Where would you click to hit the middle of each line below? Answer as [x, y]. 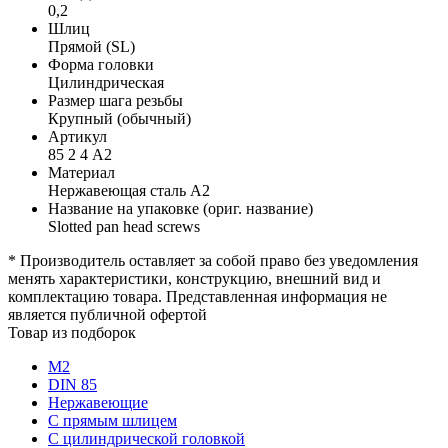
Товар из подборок [72, 332]
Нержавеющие [98, 402]
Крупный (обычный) [119, 118]
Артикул [77, 136]
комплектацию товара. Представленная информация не [197, 296]
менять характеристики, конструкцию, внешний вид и [194, 278]
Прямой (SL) [91, 46]
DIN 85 [72, 384]
